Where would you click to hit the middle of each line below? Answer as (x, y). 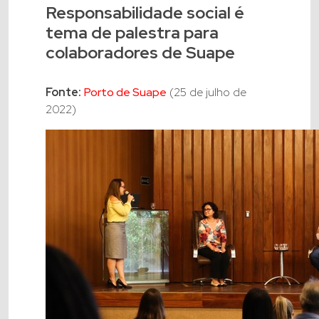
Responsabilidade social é (145, 13)
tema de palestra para (132, 33)
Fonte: (63, 93)
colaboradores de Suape (140, 53)
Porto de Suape (125, 93)
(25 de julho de (206, 93)
